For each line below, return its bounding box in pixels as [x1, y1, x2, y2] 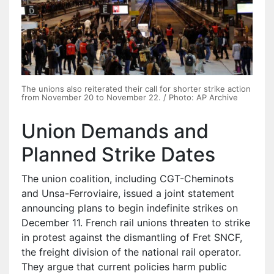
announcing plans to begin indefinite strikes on [21, 202, 238, 215]
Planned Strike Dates [21, 143, 215, 167]
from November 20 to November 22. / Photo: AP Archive [21, 92, 238, 103]
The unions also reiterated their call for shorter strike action [21, 84, 251, 94]
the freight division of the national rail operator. [21, 246, 241, 259]
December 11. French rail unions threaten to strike [21, 217, 250, 229]
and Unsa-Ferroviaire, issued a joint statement [21, 187, 234, 200]
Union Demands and [21, 119, 209, 144]
